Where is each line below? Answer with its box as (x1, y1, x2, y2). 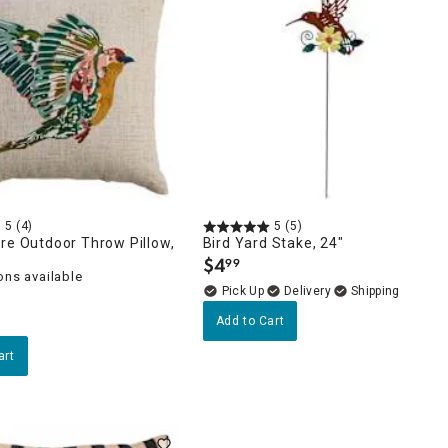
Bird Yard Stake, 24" (202, 235, 344, 252)
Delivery (284, 284, 331, 299)
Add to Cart (215, 314, 285, 329)
